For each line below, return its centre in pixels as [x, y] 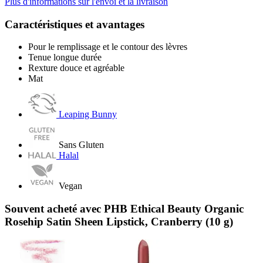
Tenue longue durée [65, 58]
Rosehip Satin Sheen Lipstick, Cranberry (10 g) [119, 221]
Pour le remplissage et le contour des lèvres [108, 47]
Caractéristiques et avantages [75, 24]
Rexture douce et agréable [76, 68]
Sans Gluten [81, 145]
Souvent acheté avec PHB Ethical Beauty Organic [124, 208]
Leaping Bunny [88, 114]
